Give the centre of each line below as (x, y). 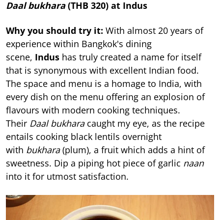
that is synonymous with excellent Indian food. (102, 70)
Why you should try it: (55, 31)
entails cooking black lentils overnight (84, 137)
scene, (20, 57)
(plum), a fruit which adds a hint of (134, 150)
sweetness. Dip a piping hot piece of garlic (95, 163)
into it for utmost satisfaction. (69, 177)
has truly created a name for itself (130, 57)
